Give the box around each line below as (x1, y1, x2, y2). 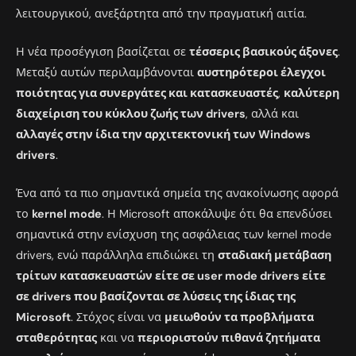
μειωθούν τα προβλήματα (164, 310, 314, 325)
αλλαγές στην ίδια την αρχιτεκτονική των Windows (16, 127, 311, 142)
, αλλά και (246, 106, 299, 122)
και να (97, 331, 137, 346)
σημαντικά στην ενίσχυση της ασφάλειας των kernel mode (16, 227, 331, 242)
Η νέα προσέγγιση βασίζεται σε (16, 44, 189, 60)
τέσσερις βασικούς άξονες (189, 44, 338, 60)
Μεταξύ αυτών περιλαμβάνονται (16, 65, 197, 80)
